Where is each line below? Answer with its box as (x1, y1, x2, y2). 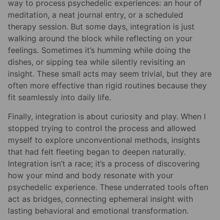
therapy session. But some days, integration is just (8, 22, 194, 32)
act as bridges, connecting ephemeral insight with (8, 193, 193, 204)
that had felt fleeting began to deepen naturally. (8, 146, 186, 157)
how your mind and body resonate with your (8, 170, 173, 180)
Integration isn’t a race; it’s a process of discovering (8, 158, 200, 168)
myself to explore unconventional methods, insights (8, 135, 200, 145)
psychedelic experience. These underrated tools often (8, 182, 208, 192)
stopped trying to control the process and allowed (8, 123, 196, 133)
